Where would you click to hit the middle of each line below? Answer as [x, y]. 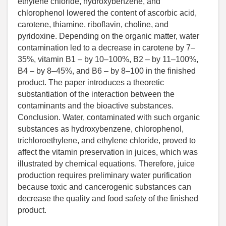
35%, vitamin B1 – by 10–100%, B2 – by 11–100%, [108, 60]
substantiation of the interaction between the [96, 94]
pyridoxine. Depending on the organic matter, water [108, 36]
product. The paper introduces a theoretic [91, 83]
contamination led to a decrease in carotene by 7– [106, 48]
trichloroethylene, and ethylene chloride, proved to [107, 141]
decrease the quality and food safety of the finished [108, 199]
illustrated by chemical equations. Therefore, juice [106, 164]
